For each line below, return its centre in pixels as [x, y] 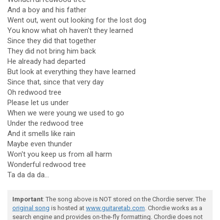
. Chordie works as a [174, 208]
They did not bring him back [52, 51]
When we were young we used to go [66, 113]
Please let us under [38, 103]
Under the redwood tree [45, 123]
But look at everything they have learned [71, 72]
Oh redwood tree [34, 92]
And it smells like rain [41, 134]
